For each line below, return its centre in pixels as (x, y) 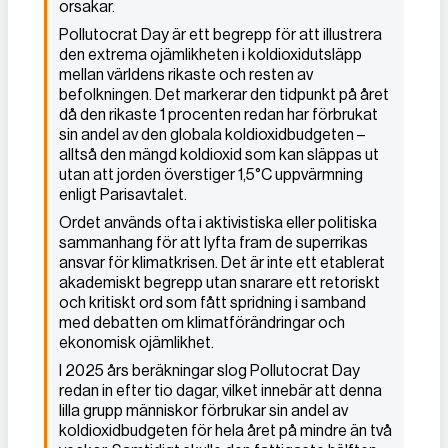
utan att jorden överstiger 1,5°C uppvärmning (211, 174)
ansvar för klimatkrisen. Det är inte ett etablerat (222, 262)
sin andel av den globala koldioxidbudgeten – (212, 134)
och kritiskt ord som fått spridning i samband (212, 302)
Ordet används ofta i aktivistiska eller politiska (218, 222)
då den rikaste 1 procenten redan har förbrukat (218, 114)
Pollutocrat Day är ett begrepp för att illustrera (220, 34)
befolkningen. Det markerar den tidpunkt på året (224, 94)
